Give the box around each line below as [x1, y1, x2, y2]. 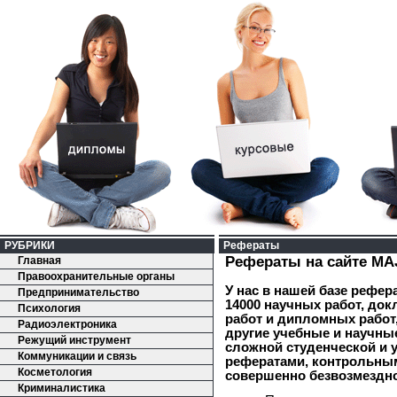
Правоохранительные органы [18, 270, 175, 283]
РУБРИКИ [4, 239, 55, 252]
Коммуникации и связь [18, 350, 136, 362]
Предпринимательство [18, 286, 139, 299]
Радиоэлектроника [18, 318, 117, 331]
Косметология [18, 366, 92, 378]
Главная [18, 254, 61, 267]
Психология [18, 302, 81, 315]
